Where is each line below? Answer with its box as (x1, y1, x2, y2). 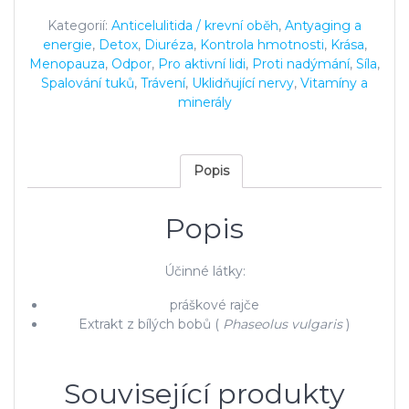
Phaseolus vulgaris (223, 315, 342, 332)
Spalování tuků (41, 75, 134, 92)
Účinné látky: (163, 262, 246, 279)
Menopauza (29, 56, 105, 73)
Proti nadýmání (252, 56, 350, 73)
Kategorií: (47, 17, 111, 35)
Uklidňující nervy (192, 75, 294, 92)
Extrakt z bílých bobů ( (79, 315, 223, 332)
